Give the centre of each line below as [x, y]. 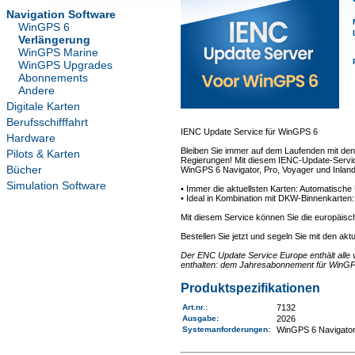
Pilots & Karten [43, 154]
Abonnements [53, 78]
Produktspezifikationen [250, 288]
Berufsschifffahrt [47, 122]
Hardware [31, 138]
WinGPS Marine [58, 52]
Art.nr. [193, 307]
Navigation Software [61, 14]
